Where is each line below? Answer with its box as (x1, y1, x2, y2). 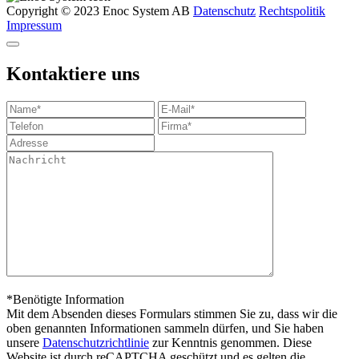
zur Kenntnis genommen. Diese (149, 335, 312, 349)
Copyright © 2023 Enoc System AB (6, 3, 190, 18)
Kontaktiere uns (6, 63, 139, 84)
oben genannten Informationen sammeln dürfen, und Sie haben (6, 321, 324, 335)
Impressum (6, 18, 62, 32)
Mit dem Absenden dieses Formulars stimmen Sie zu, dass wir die (6, 306, 337, 321)
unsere (6, 335, 42, 349)
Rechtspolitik (259, 3, 325, 18)
